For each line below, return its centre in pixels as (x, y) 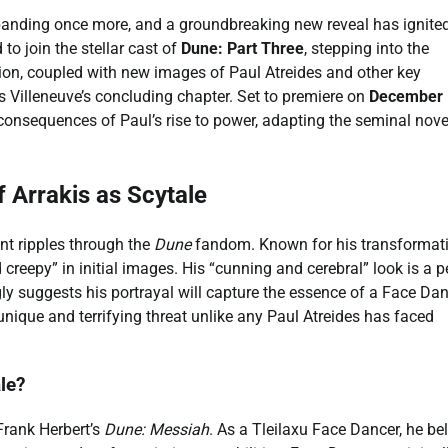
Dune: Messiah (156, 430)
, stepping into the (366, 48)
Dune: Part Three (242, 48)
